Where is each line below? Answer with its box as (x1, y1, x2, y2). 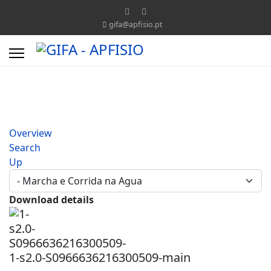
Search (9, 141, 41, 154)
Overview (9, 126, 52, 140)
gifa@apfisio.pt (109, 19, 163, 30)
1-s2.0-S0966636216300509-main (9, 249, 191, 266)
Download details (9, 193, 94, 206)
